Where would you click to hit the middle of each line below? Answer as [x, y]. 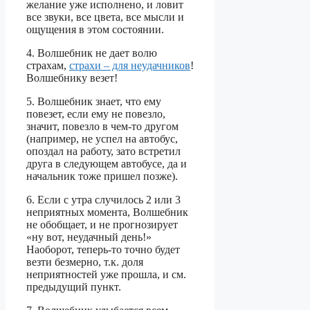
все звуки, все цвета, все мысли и [105, 17]
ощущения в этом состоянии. [95, 30]
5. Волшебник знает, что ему [94, 102]
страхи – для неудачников [130, 66]
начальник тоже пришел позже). [102, 176]
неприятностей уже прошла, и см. [106, 275]
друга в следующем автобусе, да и [107, 164]
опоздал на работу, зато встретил [103, 152]
